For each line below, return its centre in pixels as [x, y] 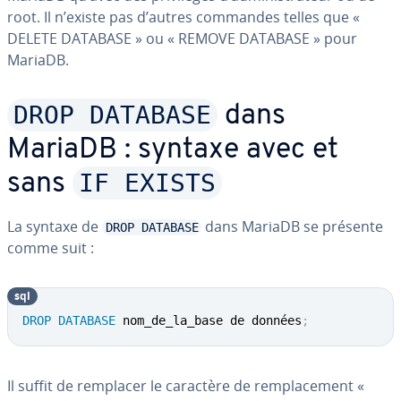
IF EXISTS [147, 183]
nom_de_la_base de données [209, 320]
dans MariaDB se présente [292, 226]
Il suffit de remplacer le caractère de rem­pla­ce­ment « [186, 386]
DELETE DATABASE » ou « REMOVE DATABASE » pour [182, 38]
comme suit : [51, 248]
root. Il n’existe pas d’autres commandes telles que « [183, 17]
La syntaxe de [55, 226]
